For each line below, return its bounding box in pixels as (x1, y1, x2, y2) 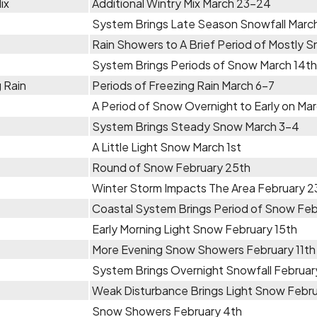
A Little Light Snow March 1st (92, 139, 241, 154)
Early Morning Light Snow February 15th (92, 221, 297, 236)
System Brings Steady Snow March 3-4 (92, 119, 299, 134)
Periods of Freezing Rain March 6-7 (92, 78, 275, 93)
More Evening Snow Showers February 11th (92, 242, 316, 257)
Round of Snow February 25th (92, 160, 250, 175)
